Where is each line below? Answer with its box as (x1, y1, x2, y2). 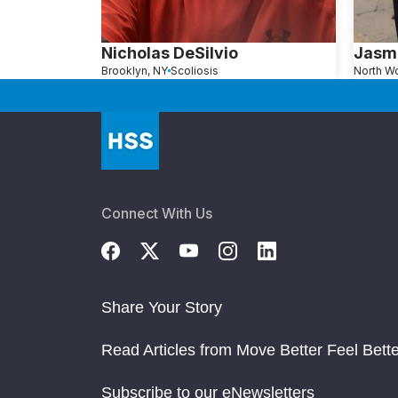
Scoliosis (171, 63, 219, 77)
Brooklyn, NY (101, 63, 168, 77)
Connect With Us (101, 203, 212, 222)
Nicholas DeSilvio (101, 43, 238, 62)
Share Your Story (101, 298, 222, 316)
